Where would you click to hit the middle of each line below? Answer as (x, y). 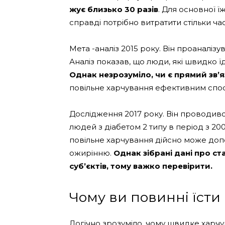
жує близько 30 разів (114, 9)
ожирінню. (91, 153)
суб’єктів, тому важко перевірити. (141, 166)
